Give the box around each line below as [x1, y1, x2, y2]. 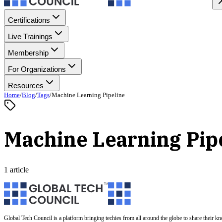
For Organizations [8, 65, 66, 73]
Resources [8, 81, 44, 90]
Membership [8, 49, 49, 57]
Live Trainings [8, 32, 53, 41]
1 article [4, 165, 29, 174]
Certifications [8, 16, 50, 24]
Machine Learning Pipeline [52, 91, 125, 99]
